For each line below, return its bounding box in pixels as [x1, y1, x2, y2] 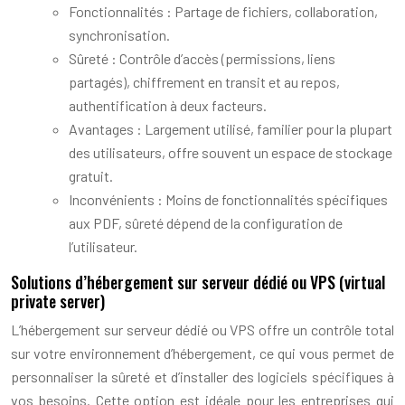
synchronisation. [69, 25, 170, 43]
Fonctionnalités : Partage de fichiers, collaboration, [69, 2, 378, 20]
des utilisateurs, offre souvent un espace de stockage [69, 143, 392, 161]
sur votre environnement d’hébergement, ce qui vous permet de [11, 344, 394, 362]
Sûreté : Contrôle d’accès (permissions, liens [69, 49, 335, 67]
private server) [11, 288, 105, 313]
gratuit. [69, 166, 113, 184]
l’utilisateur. [69, 237, 137, 255]
